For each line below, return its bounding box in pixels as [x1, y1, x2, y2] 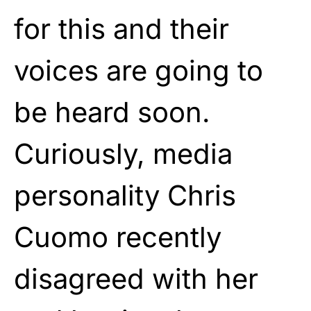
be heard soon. [14, 94, 210, 129]
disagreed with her [14, 261, 258, 296]
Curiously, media [14, 136, 233, 171]
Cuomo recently [14, 219, 221, 254]
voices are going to [14, 53, 263, 87]
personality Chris [14, 178, 236, 212]
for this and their [14, 11, 229, 46]
